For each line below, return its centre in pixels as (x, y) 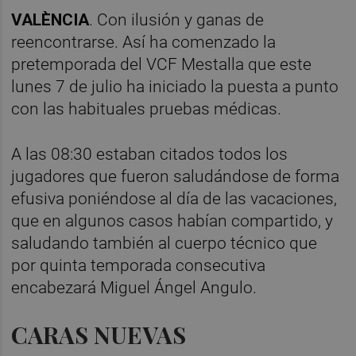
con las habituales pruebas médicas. (147, 108)
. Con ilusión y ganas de (177, 19)
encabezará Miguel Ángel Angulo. (136, 287)
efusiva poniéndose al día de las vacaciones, (174, 198)
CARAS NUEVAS (99, 335)
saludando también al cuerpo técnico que (164, 243)
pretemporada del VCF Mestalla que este (162, 64)
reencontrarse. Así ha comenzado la (144, 42)
